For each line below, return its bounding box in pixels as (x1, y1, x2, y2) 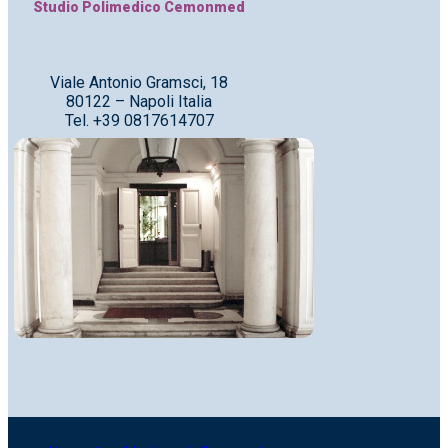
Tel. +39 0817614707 (64, 111, 214, 131)
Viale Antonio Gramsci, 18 (50, 73, 228, 93)
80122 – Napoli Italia (66, 92, 212, 112)
